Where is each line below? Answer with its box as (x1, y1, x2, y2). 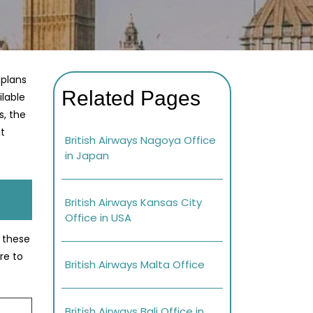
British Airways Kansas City (65, 195, 202, 210)
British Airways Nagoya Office (65, 133, 216, 148)
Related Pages (61, 87, 201, 110)
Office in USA (65, 210, 131, 226)
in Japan (65, 148, 109, 163)
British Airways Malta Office (65, 257, 205, 272)
